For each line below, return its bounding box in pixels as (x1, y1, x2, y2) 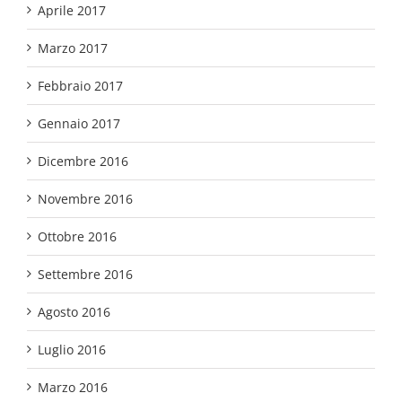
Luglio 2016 (38, 341, 106, 359)
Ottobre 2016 (38, 228, 117, 246)
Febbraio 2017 (38, 77, 123, 95)
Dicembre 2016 (38, 153, 128, 170)
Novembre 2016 (38, 190, 133, 208)
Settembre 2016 (38, 266, 133, 284)
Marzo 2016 (38, 379, 108, 397)
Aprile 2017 (38, 2, 106, 20)
